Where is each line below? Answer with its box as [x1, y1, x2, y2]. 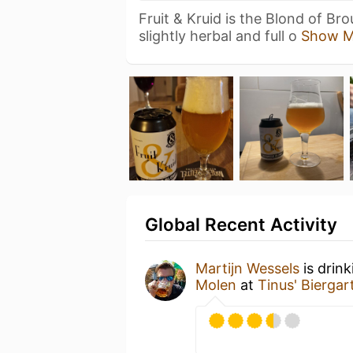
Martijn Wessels [195, 259, 299, 277]
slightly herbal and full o [139, 27, 301, 44]
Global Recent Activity [145, 213, 337, 235]
